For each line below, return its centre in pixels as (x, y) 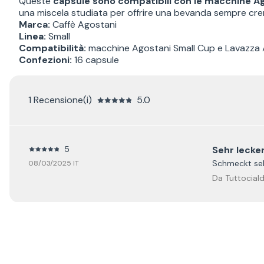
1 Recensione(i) (60, 100)
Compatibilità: (52, 48)
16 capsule (95, 60)
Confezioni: (45, 60)
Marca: (34, 24)
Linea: (32, 36)
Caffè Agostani (83, 24)
